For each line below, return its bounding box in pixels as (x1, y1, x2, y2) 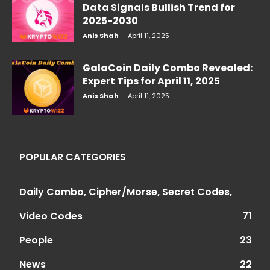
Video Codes (19, 209, 83, 224)
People (19, 233, 53, 248)
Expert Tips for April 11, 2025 (83, 74, 220, 88)
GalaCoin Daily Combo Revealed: (83, 60, 253, 75)
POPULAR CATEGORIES (19, 150, 126, 165)
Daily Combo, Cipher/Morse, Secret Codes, (19, 185, 232, 199)
